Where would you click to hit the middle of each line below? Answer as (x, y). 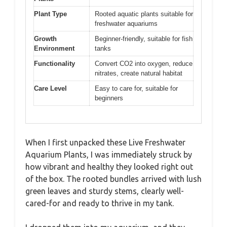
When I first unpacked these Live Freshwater (105, 143)
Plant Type (50, 14)
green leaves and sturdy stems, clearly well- (105, 191)
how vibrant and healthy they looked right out (109, 167)
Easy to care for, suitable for (136, 88)
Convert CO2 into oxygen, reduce (144, 63)
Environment (54, 48)
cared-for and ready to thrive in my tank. (100, 203)
